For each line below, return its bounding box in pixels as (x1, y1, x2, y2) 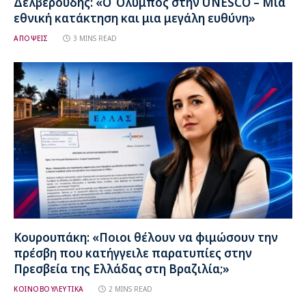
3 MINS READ (72, 33, 117, 43)
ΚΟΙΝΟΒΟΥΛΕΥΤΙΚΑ (14, 284, 84, 294)
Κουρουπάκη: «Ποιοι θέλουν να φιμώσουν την (14, 229, 278, 246)
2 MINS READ (108, 284, 152, 294)
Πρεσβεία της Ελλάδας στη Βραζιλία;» (14, 261, 229, 277)
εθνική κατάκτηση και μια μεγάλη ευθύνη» (14, 10, 255, 26)
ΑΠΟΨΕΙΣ (14, 33, 48, 43)
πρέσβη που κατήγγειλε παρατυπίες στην (14, 245, 252, 262)
